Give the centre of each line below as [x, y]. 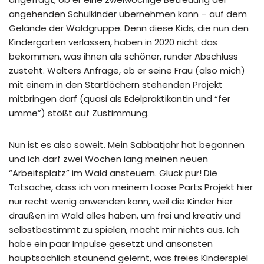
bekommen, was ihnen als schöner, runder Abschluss [123, 56]
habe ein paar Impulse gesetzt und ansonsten [111, 243]
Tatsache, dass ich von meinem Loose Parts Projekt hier [131, 187]
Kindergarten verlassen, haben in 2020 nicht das [113, 42]
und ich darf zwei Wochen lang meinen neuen [108, 159]
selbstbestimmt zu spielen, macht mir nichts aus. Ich [124, 229]
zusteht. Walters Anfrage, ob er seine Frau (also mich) [127, 70]
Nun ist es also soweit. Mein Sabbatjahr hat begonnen [127, 144]
